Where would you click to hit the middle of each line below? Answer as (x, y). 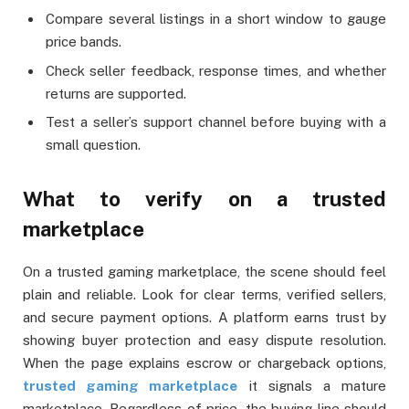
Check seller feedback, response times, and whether (216, 70)
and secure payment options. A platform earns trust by (204, 317)
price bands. (84, 42)
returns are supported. (116, 93)
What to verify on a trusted (204, 199)
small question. (93, 145)
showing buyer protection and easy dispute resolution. (204, 340)
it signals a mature (312, 385)
